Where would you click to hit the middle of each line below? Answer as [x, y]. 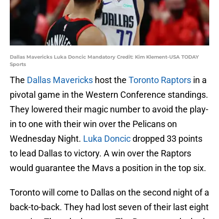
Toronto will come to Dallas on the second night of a [109, 193]
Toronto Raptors [160, 80]
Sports [18, 65]
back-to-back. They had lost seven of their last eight [109, 207]
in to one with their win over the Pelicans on [93, 124]
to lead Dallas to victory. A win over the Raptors [100, 153]
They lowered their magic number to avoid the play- [109, 109]
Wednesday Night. [46, 139]
